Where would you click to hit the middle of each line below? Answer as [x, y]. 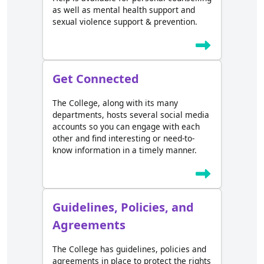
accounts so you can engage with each [126, 127]
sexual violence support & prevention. [125, 22]
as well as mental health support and [124, 10]
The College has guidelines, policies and [129, 249]
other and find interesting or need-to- [123, 138]
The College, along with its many [115, 103]
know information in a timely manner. [125, 150]
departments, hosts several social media [131, 115]
